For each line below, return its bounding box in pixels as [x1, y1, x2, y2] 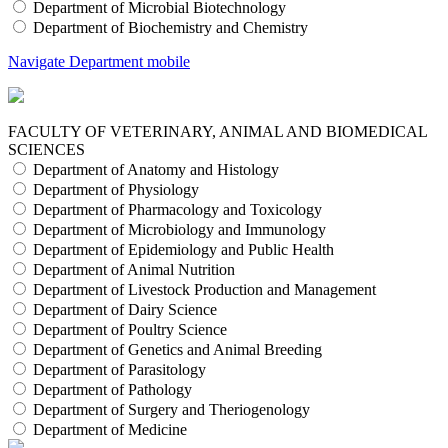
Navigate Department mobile [8, 53, 190, 71]
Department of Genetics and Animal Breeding [33, 341, 322, 359]
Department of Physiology [33, 181, 199, 199]
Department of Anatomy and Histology [33, 161, 279, 179]
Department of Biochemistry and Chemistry [33, 19, 308, 37]
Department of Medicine [33, 421, 187, 439]
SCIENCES [8, 141, 85, 159]
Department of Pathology [33, 381, 192, 399]
